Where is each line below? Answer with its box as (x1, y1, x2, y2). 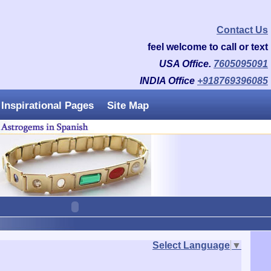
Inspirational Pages (1, 99, 94, 111)
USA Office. (159, 59, 214, 69)
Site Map (107, 99, 149, 111)
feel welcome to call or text (148, 42, 268, 52)
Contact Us (217, 25, 268, 35)
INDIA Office (140, 76, 197, 86)
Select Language (152, 240, 230, 250)
